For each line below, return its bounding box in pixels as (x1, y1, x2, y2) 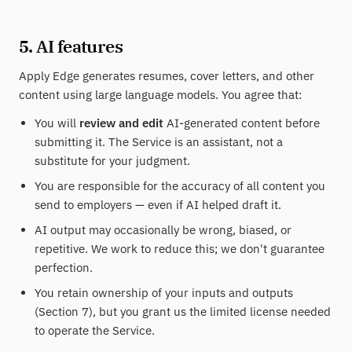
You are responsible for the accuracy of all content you (35, 178, 325, 193)
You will (35, 115, 79, 130)
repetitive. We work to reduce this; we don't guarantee (35, 241, 324, 256)
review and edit (79, 115, 163, 130)
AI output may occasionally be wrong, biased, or (35, 222, 291, 237)
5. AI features (19, 35, 123, 57)
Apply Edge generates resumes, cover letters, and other (19, 68, 314, 83)
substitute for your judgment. (35, 153, 190, 168)
